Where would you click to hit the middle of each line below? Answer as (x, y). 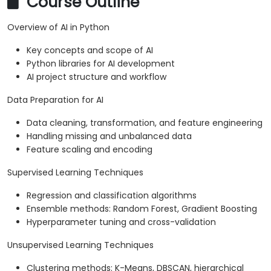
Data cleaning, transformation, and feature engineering (145, 123)
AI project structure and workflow (96, 77)
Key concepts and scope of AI (90, 51)
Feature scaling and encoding (90, 150)
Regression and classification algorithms (112, 196)
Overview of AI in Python (58, 28)
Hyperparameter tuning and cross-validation (121, 222)
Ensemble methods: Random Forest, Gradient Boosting (142, 209)
